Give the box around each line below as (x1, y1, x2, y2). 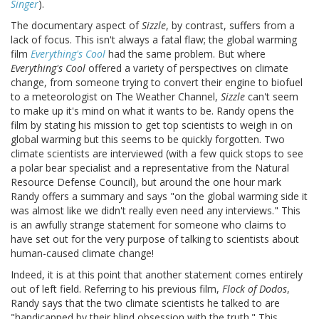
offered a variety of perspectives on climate (85, 61, 288, 75)
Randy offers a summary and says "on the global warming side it (11, 189, 308, 203)
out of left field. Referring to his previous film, (11, 281, 222, 296)
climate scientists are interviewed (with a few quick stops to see (11, 146, 303, 160)
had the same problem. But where (105, 46, 266, 61)
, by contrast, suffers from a (166, 18, 295, 32)
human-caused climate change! (11, 246, 154, 260)
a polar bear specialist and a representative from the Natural (11, 160, 289, 174)
